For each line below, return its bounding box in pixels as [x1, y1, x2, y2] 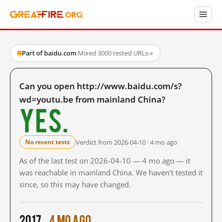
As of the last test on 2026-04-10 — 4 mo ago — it [19, 156, 190, 166]
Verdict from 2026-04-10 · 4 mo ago [76, 137, 177, 147]
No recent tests [25, 138, 70, 146]
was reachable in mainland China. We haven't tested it [19, 167, 203, 177]
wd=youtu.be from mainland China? [19, 94, 166, 105]
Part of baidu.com [22, 49, 76, 57]
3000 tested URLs [98, 49, 148, 57]
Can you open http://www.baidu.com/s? [19, 80, 182, 92]
